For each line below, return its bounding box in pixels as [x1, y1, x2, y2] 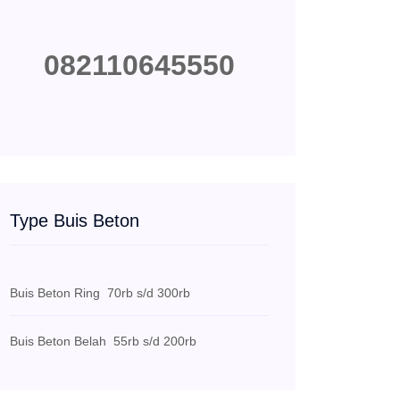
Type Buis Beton [10, 211, 139, 230]
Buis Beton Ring [10, 286, 100, 300]
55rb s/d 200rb [106, 334, 196, 348]
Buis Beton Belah [10, 334, 106, 348]
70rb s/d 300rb [100, 286, 190, 300]
